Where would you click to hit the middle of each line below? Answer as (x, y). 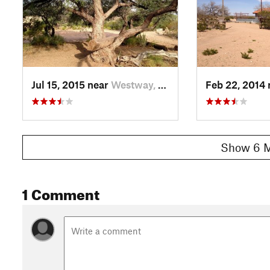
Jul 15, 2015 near (71, 84)
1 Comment (61, 192)
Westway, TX (134, 84)
